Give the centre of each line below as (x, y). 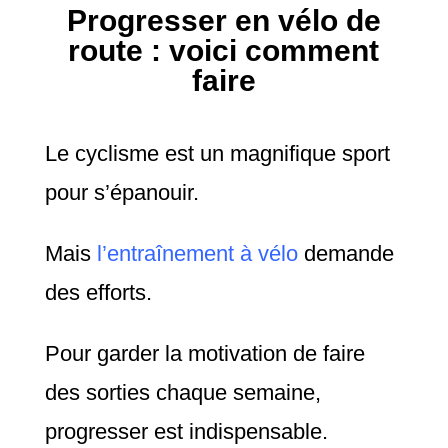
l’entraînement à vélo (200, 254)
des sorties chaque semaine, (182, 393)
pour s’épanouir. (121, 193)
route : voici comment (224, 51)
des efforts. (98, 293)
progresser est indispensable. (186, 432)
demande (348, 254)
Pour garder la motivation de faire (204, 354)
